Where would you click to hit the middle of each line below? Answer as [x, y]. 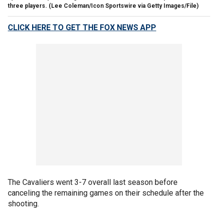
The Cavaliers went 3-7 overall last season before [93, 182]
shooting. [23, 203]
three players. [27, 6]
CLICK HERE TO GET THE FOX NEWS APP [82, 27]
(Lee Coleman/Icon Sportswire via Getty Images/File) [124, 6]
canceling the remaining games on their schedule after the [106, 193]
